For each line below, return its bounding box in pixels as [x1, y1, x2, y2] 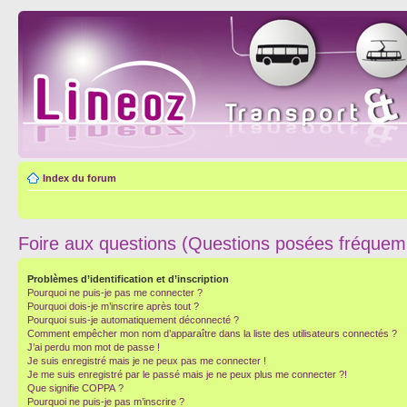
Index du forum [43, 173, 116, 184]
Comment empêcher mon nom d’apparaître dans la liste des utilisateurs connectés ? [27, 328, 397, 339]
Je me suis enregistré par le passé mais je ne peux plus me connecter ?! [27, 369, 347, 380]
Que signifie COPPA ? [27, 382, 124, 393]
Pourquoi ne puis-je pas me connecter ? [27, 287, 203, 298]
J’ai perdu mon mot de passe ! [27, 342, 160, 352]
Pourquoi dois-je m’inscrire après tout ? [27, 301, 199, 312]
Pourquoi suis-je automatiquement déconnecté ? [27, 314, 239, 325]
